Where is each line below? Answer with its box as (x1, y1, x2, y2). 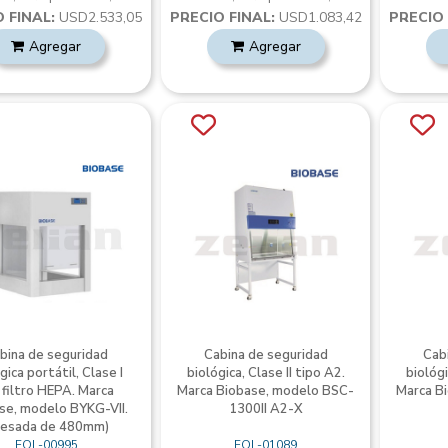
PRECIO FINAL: (169, 8, 275, 27)
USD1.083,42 (274, 8, 362, 27)
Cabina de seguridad (203, 346, 328, 364)
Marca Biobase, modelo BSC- (177, 382, 355, 400)
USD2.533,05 (55, 8, 143, 27)
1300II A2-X (228, 400, 303, 418)
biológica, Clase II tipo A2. (186, 364, 345, 382)
